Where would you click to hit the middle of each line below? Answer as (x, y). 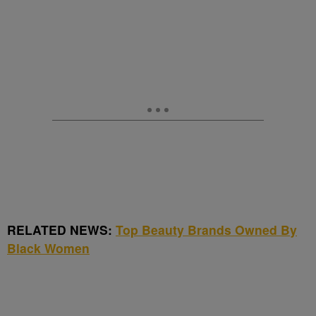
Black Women (48, 248)
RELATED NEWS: (60, 230)
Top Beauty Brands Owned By (206, 230)
